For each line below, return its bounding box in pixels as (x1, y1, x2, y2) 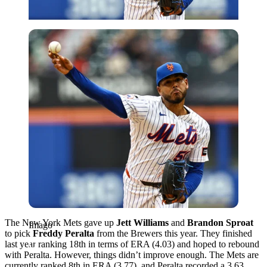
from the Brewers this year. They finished (94, 228, 252, 238)
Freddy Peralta (33, 228, 94, 238)
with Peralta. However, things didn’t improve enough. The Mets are (5, 249, 259, 260)
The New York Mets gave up (5, 217, 116, 228)
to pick (5, 228, 33, 238)
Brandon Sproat (187, 217, 253, 228)
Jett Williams (116, 217, 169, 228)
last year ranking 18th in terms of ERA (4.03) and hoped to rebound (5, 238, 259, 249)
